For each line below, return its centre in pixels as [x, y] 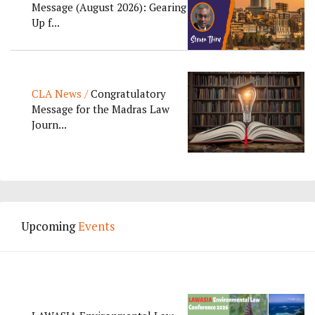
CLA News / [60, 93]
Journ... [49, 124]
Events [96, 226]
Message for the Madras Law [101, 109]
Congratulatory [127, 93]
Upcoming [50, 226]
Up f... [46, 22]
